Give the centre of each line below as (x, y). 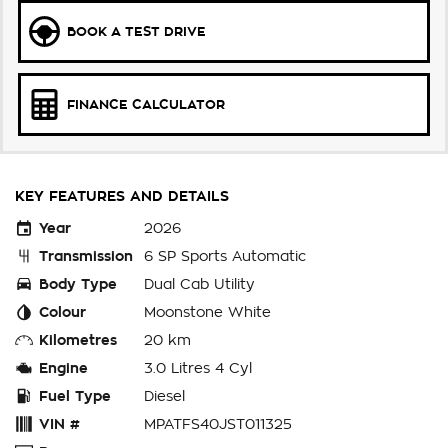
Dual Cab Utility (199, 284)
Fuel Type (75, 396)
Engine (63, 368)
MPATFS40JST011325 (218, 424)
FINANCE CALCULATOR (146, 105)
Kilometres (78, 340)
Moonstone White (207, 312)
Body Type (78, 284)
